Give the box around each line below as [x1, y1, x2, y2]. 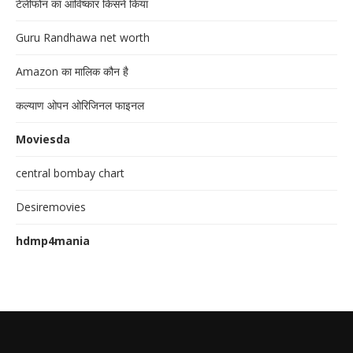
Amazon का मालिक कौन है [16, 64, 128, 80]
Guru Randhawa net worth [16, 30, 150, 46]
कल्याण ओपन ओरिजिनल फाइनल [16, 98, 144, 113]
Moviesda [16, 132, 70, 147]
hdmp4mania [16, 233, 90, 249]
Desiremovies [16, 199, 86, 215]
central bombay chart [16, 165, 124, 181]
